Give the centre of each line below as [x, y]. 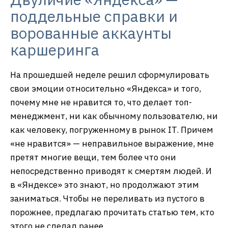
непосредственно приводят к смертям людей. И [111, 171]
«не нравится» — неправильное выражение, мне [112, 144]
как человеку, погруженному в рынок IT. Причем [112, 130]
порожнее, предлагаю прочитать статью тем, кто [112, 212]
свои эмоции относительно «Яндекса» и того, [106, 89]
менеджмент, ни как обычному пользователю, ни [114, 116]
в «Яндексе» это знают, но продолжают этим [105, 185]
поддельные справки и [94, 16]
